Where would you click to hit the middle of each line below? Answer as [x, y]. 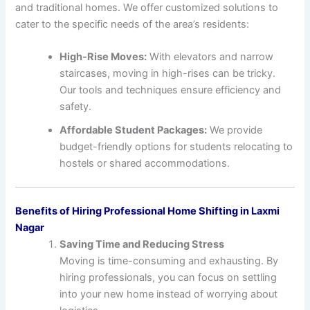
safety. [76, 107]
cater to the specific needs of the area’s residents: [133, 25]
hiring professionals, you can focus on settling [168, 278]
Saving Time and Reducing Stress [142, 245]
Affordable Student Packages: [134, 130]
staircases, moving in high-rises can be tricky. [168, 74]
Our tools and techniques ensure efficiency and [171, 90]
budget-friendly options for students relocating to [176, 147]
